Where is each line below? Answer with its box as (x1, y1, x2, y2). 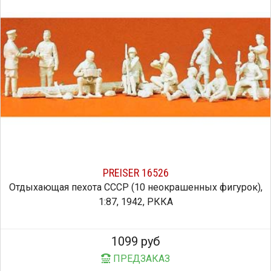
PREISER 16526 (102, 166, 169, 180)
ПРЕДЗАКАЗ (111, 253, 170, 265)
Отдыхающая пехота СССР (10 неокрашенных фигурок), (8, 181, 263, 194)
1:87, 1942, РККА (98, 196, 173, 208)
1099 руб (111, 234, 160, 249)
